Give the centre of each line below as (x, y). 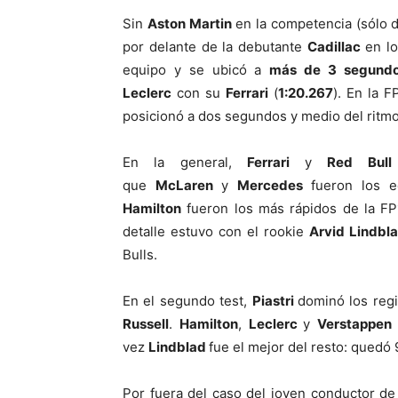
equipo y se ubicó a (196, 69)
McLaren (188, 185)
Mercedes (274, 185)
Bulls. (140, 254)
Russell (146, 323)
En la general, (185, 162)
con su (199, 92)
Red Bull (359, 162)
